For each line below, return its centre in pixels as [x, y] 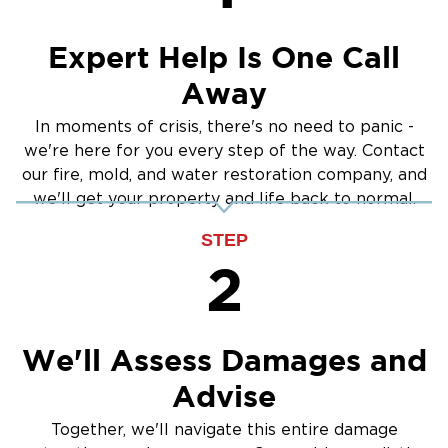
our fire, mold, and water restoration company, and [224, 174]
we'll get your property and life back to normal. [224, 198]
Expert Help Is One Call [224, 56]
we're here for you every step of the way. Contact [224, 150]
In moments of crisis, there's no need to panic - [224, 126]
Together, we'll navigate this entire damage [224, 430]
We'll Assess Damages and [224, 360]
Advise [224, 396]
